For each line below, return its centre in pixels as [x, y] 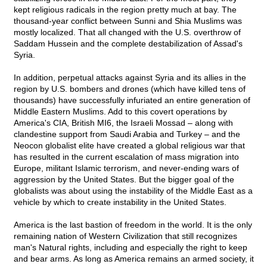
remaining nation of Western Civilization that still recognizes [125, 236]
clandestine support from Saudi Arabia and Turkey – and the [127, 134]
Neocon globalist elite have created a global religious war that [129, 146]
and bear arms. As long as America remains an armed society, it [134, 259]
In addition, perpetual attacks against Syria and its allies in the [130, 78]
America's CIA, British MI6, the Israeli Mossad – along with [123, 123]
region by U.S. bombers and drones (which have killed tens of [130, 89]
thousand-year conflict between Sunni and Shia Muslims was [128, 21]
